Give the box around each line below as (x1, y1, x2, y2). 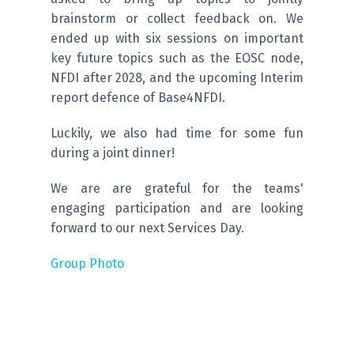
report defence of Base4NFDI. (51, 90, 225, 106)
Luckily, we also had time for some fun (51, 126, 303, 141)
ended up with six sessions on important (51, 31, 303, 47)
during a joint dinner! (51, 145, 175, 161)
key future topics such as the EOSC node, (51, 51, 303, 66)
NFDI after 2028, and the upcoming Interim (51, 70, 303, 86)
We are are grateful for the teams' (51, 181, 303, 197)
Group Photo (51, 256, 124, 272)
